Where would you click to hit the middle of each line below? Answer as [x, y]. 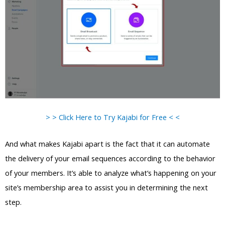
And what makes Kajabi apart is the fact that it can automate [107, 143]
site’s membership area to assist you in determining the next [106, 187]
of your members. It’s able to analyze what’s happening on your [111, 173]
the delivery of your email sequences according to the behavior [110, 158]
